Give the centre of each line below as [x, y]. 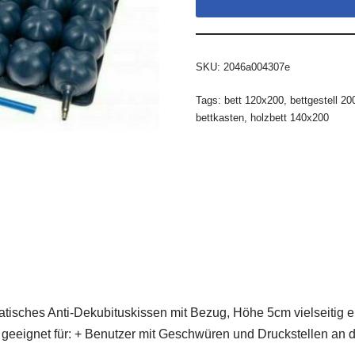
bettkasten [219, 118]
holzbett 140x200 [289, 118]
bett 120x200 [254, 100]
